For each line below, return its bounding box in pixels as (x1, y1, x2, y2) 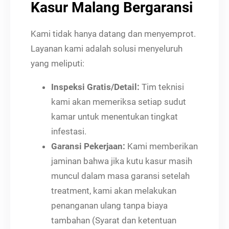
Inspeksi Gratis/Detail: (51, 81, 140, 92)
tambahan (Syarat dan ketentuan (51, 215, 176, 225)
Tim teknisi (140, 81, 184, 92)
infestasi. (51, 126, 86, 136)
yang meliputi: (31, 58, 84, 68)
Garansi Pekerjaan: (51, 141, 125, 151)
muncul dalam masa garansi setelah (51, 170, 190, 181)
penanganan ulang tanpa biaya (51, 200, 168, 211)
